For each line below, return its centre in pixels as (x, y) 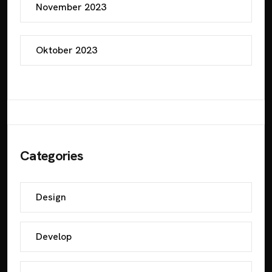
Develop (54, 236)
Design (51, 197)
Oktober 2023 (66, 50)
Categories (52, 156)
